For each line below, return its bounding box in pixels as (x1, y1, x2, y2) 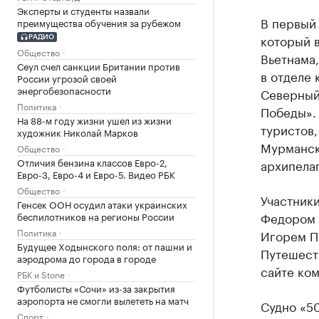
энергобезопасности (17, 82, 111, 97)
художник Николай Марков (17, 124, 138, 139)
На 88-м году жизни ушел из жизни (17, 112, 172, 127)
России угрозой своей (17, 70, 117, 85)
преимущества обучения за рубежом (17, 15, 181, 29)
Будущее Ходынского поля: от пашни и (17, 238, 192, 253)
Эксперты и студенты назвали (17, 3, 150, 17)
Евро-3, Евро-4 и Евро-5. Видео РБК (17, 166, 175, 181)
